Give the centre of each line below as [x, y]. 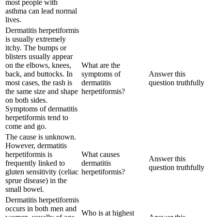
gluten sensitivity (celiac [42, 171]
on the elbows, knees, [38, 65]
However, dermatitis [36, 145]
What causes [101, 154]
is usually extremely [36, 39]
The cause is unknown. [41, 137]
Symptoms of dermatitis [41, 108]
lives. [13, 19]
